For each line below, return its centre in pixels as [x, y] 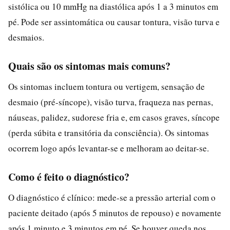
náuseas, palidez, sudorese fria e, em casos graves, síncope [114, 117]
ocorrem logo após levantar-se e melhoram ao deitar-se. [109, 148]
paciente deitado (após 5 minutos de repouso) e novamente [115, 213]
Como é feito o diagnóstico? [69, 177]
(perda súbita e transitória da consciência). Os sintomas [109, 132]
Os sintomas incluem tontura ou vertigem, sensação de [107, 86]
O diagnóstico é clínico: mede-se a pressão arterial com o [112, 197]
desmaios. [26, 37]
